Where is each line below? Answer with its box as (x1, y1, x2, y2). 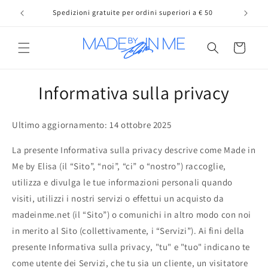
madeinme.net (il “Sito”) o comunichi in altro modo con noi (12, 209, 251, 221)
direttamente (8, 7, 64, 19)
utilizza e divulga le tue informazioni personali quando (12, 176, 233, 188)
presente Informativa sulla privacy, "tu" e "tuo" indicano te (12, 241, 251, 253)
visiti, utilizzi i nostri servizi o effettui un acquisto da (12, 193, 224, 205)
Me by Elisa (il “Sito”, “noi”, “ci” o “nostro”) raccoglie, (12, 160, 226, 172)
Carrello (223, 41, 255, 53)
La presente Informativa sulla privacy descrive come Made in (12, 144, 256, 156)
